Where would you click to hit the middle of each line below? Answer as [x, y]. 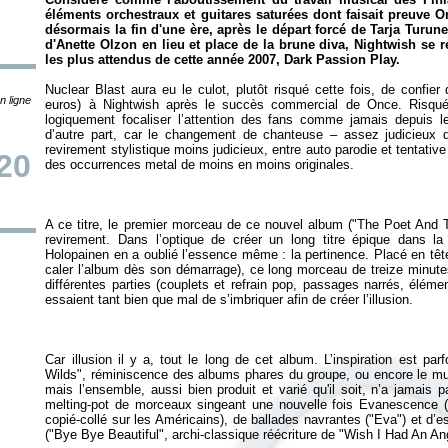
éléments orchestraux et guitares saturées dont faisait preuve [240, 14]
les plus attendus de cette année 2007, [165, 59]
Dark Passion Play [340, 59]
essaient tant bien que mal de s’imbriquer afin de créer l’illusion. [229, 299]
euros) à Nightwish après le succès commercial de [206, 104]
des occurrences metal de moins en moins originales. [200, 164]
